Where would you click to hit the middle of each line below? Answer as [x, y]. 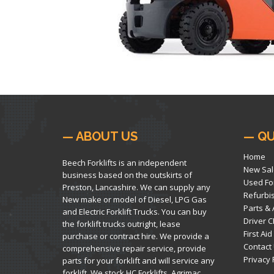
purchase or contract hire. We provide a [136, 236]
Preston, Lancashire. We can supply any [136, 187]
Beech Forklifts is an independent [124, 162]
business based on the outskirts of [127, 175]
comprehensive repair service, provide [134, 248]
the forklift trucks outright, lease [121, 224]
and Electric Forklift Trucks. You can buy [135, 211]
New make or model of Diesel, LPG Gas [135, 199]
